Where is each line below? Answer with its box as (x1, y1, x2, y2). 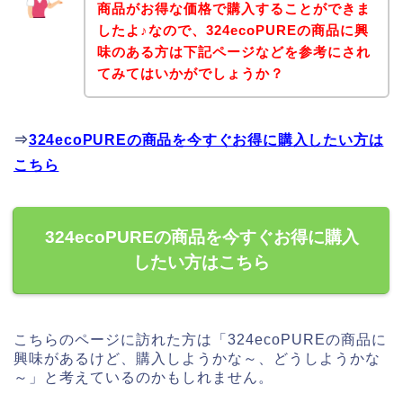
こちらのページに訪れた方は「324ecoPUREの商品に (13, 332, 387, 348)
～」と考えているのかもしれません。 (13, 370, 273, 386)
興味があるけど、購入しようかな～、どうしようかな (13, 351, 381, 367)
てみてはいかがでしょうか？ (96, 66, 284, 82)
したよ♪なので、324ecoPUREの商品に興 (96, 22, 369, 39)
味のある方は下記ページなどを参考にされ (96, 44, 371, 60)
